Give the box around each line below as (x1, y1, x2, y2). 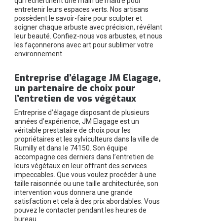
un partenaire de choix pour (14, 82, 135, 95)
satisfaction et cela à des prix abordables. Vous (14, 197, 160, 206)
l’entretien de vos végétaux (14, 93, 136, 105)
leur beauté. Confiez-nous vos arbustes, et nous (14, 32, 162, 40)
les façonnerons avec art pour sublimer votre (14, 41, 153, 49)
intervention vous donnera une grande (14, 188, 133, 197)
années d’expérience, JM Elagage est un (14, 117, 139, 126)
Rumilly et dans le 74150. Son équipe (14, 144, 128, 152)
